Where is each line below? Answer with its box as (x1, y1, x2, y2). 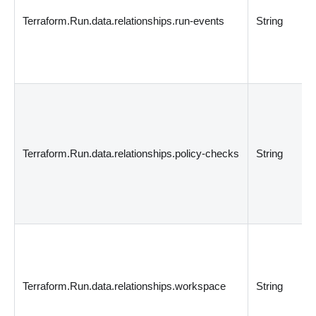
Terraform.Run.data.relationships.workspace (23, 279, 226, 292)
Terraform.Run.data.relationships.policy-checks (23, 147, 240, 159)
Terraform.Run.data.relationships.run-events (23, 14, 225, 27)
